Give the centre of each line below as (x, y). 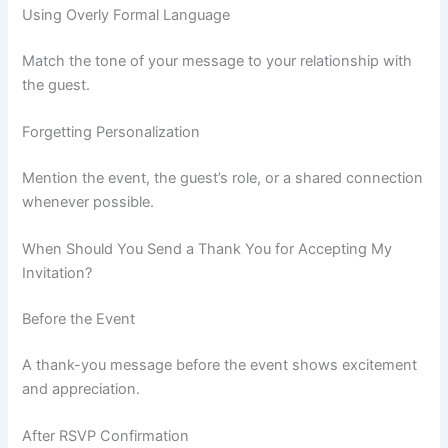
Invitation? (57, 273)
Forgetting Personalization (111, 131)
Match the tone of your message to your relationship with (217, 60)
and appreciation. (81, 388)
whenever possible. (88, 201)
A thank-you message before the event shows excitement (220, 364)
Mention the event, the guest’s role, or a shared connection (223, 177)
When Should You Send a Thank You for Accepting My (207, 249)
